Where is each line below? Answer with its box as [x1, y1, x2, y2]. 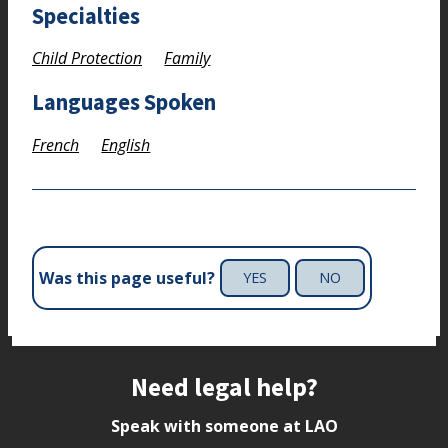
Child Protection [32, 47, 142, 70]
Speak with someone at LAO [110, 414, 338, 437]
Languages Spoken [32, 88, 216, 117]
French [32, 133, 79, 156]
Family [164, 47, 211, 70]
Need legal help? [130, 370, 318, 403]
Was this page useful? [39, 267, 215, 290]
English [101, 133, 151, 156]
